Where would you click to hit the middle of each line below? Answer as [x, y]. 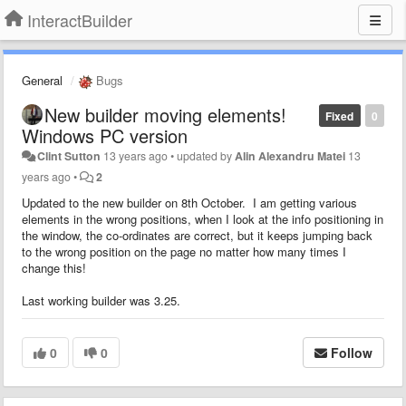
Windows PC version [105, 135]
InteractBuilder [80, 20]
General [42, 80]
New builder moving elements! [165, 114]
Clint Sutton [69, 155]
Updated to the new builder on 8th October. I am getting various [189, 202]
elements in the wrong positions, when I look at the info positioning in [203, 218]
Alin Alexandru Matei [290, 155]
